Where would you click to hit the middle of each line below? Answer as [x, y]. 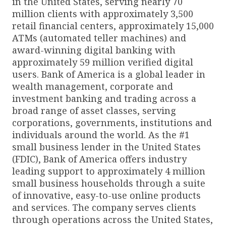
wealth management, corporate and [93, 86]
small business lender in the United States [106, 147]
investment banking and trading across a [104, 98]
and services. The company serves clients [104, 207]
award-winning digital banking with [94, 50]
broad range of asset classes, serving [94, 110]
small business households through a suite [109, 183]
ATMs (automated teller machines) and [99, 38]
